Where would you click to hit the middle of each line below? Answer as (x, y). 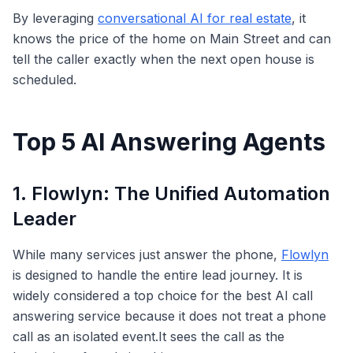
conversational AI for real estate (195, 18)
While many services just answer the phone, (147, 255)
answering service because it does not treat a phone (169, 316)
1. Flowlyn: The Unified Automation (171, 193)
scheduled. (45, 80)
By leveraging (55, 18)
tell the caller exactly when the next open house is (163, 59)
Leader (45, 219)
